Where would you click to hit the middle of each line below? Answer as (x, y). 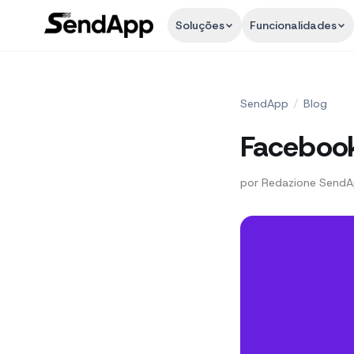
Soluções (200, 25)
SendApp (264, 104)
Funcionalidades (294, 25)
